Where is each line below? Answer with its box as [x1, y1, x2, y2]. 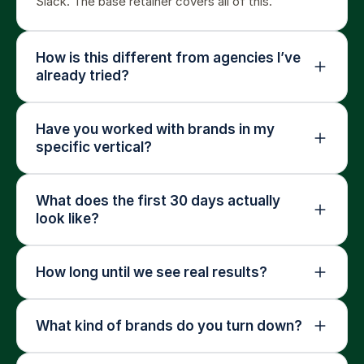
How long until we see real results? [36, 264, 267, 280]
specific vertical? [36, 139, 152, 155]
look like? [36, 210, 99, 227]
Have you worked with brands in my [36, 121, 275, 137]
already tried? [36, 67, 129, 84]
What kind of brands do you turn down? [36, 318, 302, 334]
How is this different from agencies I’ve [36, 50, 301, 66]
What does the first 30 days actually [36, 193, 280, 209]
